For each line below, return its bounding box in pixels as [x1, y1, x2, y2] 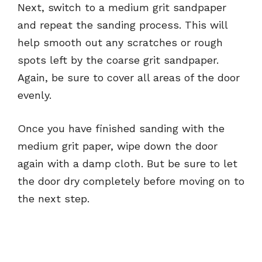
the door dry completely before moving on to [18, 175, 244, 188]
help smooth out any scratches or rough [18, 36, 223, 49]
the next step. [18, 192, 89, 205]
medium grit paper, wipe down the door [18, 140, 218, 153]
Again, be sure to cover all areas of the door [18, 71, 240, 84]
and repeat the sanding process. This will [18, 19, 227, 32]
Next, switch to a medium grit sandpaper [18, 1, 226, 14]
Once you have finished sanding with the [18, 122, 225, 135]
